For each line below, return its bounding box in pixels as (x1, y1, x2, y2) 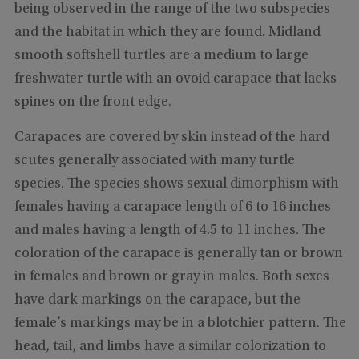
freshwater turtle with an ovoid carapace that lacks (14, 72, 337, 87)
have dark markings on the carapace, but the (14, 293, 301, 309)
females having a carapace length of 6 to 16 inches (14, 200, 331, 216)
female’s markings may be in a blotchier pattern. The (14, 317, 346, 332)
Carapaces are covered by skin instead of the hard (14, 131, 329, 146)
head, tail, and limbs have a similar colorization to (14, 340, 326, 355)
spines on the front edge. (14, 95, 171, 111)
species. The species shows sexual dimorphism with (14, 177, 339, 192)
